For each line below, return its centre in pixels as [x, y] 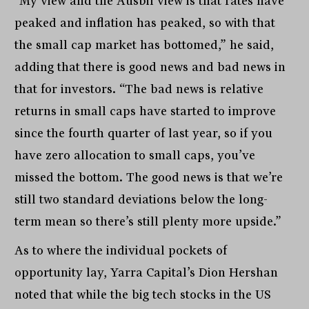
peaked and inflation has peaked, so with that [145, 23]
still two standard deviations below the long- [141, 200]
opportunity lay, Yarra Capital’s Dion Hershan [147, 273]
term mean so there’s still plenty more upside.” [148, 222]
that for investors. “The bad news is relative [139, 89]
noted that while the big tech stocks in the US [143, 295]
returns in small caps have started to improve [146, 111]
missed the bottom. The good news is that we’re [149, 178]
